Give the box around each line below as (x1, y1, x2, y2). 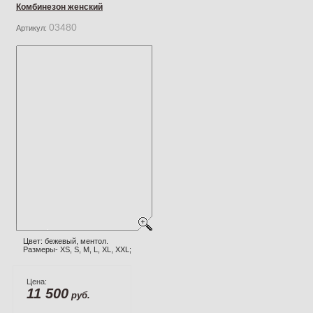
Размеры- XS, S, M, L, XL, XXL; (23, 245, 131, 254)
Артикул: (16, 23, 49, 32)
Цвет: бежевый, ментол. (23, 236, 108, 245)
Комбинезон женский (16, 1, 103, 12)
